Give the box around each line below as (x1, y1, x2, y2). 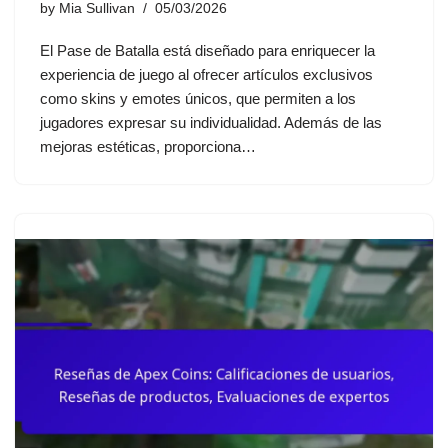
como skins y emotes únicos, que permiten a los (40, 89, 356, 107)
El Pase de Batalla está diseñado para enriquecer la (40, 41, 375, 59)
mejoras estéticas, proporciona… (40, 137, 260, 155)
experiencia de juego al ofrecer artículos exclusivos (40, 65, 373, 83)
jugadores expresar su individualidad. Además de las (40, 113, 382, 131)
